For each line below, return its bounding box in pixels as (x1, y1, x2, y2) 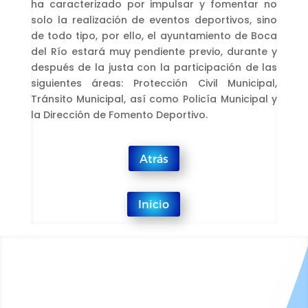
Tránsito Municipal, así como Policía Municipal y (30, 91, 278, 106)
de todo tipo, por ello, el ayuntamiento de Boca (30, 28, 278, 43)
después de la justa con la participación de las (30, 60, 278, 74)
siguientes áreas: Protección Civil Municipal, (30, 76, 278, 90)
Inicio (138, 197, 170, 211)
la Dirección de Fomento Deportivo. (30, 107, 208, 122)
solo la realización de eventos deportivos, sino (30, 12, 278, 27)
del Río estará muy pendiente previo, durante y (30, 44, 278, 58)
